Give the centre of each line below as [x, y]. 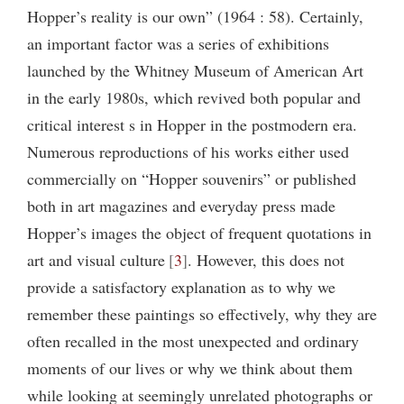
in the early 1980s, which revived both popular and [194, 97]
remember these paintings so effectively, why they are [202, 313]
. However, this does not [266, 259]
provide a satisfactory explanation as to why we [181, 286]
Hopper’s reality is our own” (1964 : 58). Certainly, [195, 16]
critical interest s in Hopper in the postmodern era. [192, 124]
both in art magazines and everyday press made [181, 205]
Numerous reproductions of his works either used [188, 151]
